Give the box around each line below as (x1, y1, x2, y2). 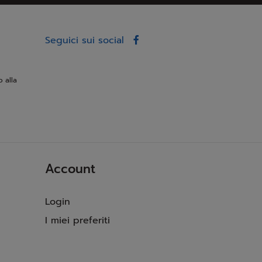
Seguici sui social (44, 33, 124, 47)
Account (44, 159, 95, 178)
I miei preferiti (44, 213, 110, 227)
